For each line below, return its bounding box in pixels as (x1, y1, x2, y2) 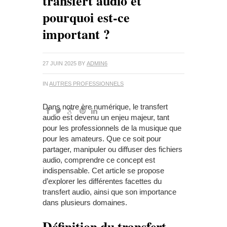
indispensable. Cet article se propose (43, 166, 164, 175)
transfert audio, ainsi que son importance (43, 187, 176, 197)
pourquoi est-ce (43, 8, 130, 27)
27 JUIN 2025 (43, 60, 77, 67)
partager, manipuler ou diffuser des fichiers (43, 145, 182, 154)
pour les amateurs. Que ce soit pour (43, 134, 161, 143)
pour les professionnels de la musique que (43, 124, 181, 133)
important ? (43, 24, 110, 44)
